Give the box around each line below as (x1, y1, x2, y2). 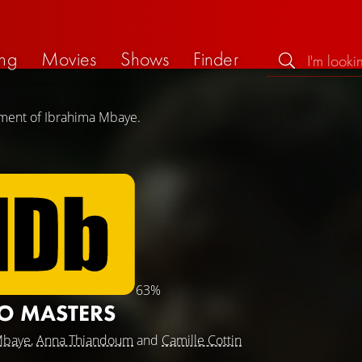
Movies (40, 45, 97, 71)
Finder (193, 45, 238, 71)
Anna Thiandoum (36, 331, 133, 349)
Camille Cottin (162, 331, 242, 349)
